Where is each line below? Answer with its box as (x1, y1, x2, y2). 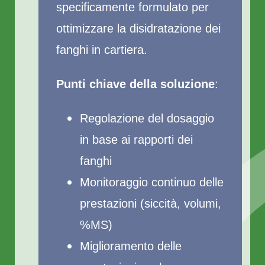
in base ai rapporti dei (80, 133, 193, 146)
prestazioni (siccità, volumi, (80, 197, 221, 210)
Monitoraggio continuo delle (80, 176, 224, 189)
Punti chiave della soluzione (56, 77, 215, 91)
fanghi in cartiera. (56, 43, 147, 56)
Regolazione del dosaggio (80, 112, 214, 125)
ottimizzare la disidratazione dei (56, 22, 221, 35)
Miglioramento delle (80, 240, 182, 253)
